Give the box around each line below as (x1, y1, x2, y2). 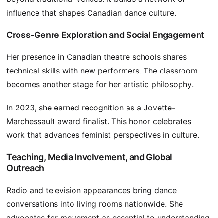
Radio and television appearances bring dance (6, 185, 177, 196)
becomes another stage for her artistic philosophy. (6, 79, 194, 90)
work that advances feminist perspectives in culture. (6, 130, 199, 140)
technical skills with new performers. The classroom (6, 66, 198, 76)
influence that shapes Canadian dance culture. (6, 8, 176, 18)
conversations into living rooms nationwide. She (6, 199, 183, 209)
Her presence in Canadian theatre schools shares (6, 52, 187, 62)
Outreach (6, 163, 45, 174)
